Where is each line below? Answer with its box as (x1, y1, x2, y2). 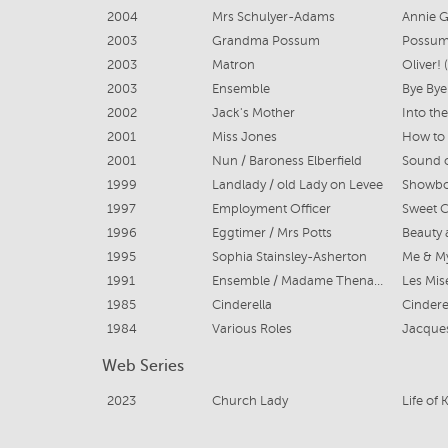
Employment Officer (211, 202, 331, 216)
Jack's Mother (211, 106, 295, 120)
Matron (211, 58, 255, 72)
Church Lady (211, 394, 288, 408)
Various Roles (211, 322, 292, 336)
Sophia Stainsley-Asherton (211, 250, 367, 264)
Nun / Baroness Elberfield (211, 154, 362, 168)
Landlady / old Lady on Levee (211, 178, 383, 192)
